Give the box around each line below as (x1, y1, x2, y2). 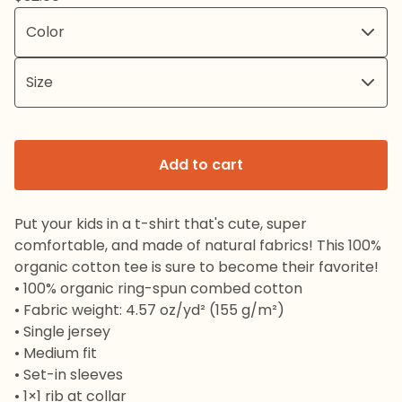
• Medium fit (14, 343, 97, 363)
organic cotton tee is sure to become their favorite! (14, 257, 379, 277)
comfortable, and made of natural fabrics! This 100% (14, 235, 381, 256)
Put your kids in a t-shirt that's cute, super (14, 214, 307, 234)
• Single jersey (14, 321, 110, 342)
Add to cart (159, 154, 243, 175)
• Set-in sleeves (14, 364, 123, 385)
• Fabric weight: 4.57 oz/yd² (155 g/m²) (14, 300, 284, 320)
